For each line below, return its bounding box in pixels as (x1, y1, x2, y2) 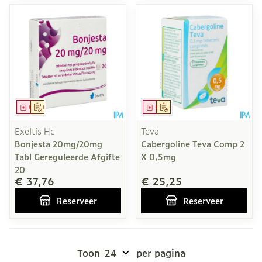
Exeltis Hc (15, 125, 54, 137)
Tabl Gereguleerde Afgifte (15, 150, 120, 163)
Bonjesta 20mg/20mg (15, 137, 102, 150)
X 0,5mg (141, 150, 176, 163)
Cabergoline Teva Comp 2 (141, 137, 244, 150)
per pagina (136, 246, 185, 260)
